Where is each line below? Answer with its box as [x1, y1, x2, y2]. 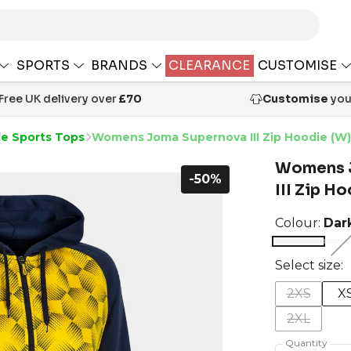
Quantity [284, 337, 327, 349]
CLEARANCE [168, 56, 251, 74]
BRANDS [91, 56, 151, 74]
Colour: [275, 215, 324, 231]
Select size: [275, 258, 343, 273]
